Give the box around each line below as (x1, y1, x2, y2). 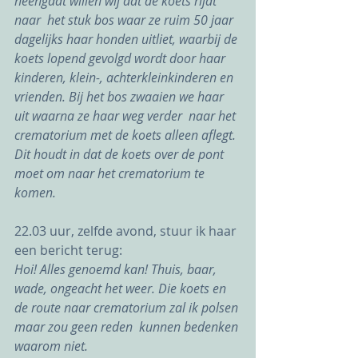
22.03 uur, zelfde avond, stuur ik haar (14, 221, 240, 240)
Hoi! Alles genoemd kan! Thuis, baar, (14, 260, 220, 278)
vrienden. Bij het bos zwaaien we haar (14, 87, 227, 105)
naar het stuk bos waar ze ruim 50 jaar (14, 10, 237, 29)
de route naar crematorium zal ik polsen (14, 298, 241, 316)
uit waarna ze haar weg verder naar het (14, 106, 239, 125)
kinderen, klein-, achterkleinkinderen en (14, 68, 237, 86)
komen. (14, 183, 56, 201)
